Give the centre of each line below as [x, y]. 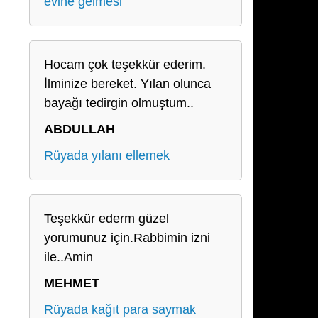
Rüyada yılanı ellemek [107, 155]
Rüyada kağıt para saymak [120, 309]
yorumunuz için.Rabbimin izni [127, 238]
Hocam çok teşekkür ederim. [125, 65]
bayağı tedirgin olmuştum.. [119, 103]
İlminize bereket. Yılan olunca [127, 84]
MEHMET [72, 283]
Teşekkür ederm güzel [106, 219]
